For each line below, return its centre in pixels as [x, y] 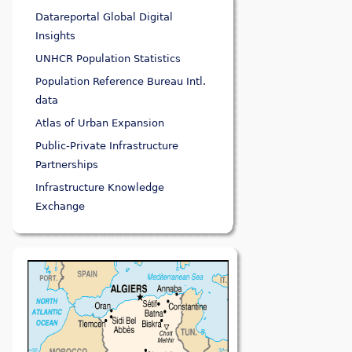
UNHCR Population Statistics [108, 59]
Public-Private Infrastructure [107, 146]
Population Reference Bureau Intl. [121, 82]
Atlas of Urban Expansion [100, 123]
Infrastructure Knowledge [100, 188]
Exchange [60, 207]
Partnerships [67, 165]
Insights [56, 36]
